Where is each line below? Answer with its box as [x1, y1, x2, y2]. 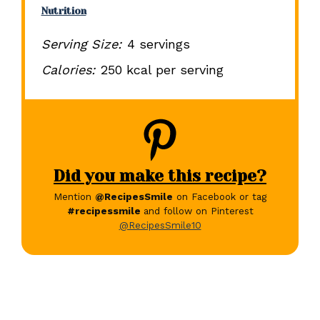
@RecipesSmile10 [119, 219, 201, 231]
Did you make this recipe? [54, 166, 266, 185]
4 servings [126, 36, 190, 52]
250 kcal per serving [100, 62, 224, 78]
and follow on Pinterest [143, 205, 254, 217]
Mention [54, 191, 95, 203]
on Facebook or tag [173, 191, 266, 203]
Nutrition [41, 5, 86, 16]
